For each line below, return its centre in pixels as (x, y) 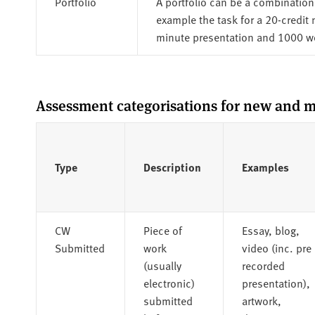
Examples (265, 167)
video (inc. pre (276, 247)
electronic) (169, 282)
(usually (162, 265)
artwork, (261, 300)
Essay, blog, (270, 230)
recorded (263, 265)
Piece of (162, 230)
